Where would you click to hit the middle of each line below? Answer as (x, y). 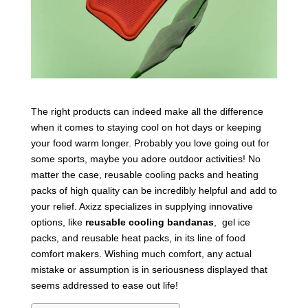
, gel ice (232, 222)
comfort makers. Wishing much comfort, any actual (141, 253)
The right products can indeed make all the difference (147, 111)
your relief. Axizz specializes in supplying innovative (142, 206)
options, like (58, 222)
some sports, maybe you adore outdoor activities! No (145, 158)
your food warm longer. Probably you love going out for (150, 143)
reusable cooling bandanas (149, 222)
